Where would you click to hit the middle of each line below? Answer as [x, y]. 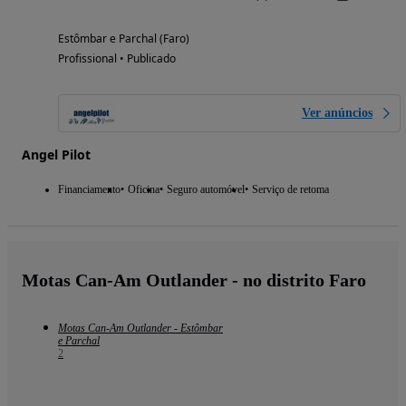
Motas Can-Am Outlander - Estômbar [140, 329]
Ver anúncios [337, 113]
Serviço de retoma [290, 190]
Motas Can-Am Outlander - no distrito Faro [194, 280]
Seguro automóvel [206, 190]
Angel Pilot [56, 155]
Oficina [144, 190]
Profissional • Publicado [117, 59]
